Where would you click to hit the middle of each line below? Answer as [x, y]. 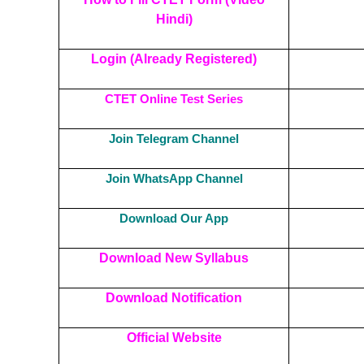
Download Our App [174, 218]
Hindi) [174, 19]
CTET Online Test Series [174, 98]
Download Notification [174, 297]
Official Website [174, 337]
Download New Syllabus [174, 258]
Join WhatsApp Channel [174, 178]
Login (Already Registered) [174, 58]
